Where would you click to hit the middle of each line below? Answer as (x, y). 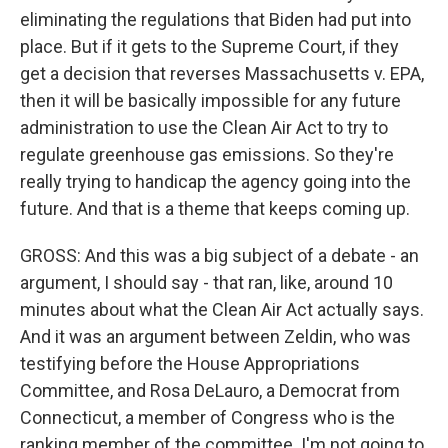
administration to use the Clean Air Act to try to (204, 127)
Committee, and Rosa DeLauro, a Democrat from (210, 390)
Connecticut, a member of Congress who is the (207, 417)
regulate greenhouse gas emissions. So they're (207, 154)
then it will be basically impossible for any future (210, 100)
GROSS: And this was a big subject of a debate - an (219, 255)
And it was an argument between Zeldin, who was (215, 336)
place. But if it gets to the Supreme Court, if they (209, 46)
